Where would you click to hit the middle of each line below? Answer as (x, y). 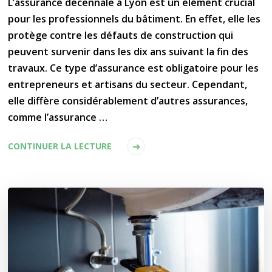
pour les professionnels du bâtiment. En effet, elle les (134, 19)
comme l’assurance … (58, 117)
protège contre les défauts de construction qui (121, 35)
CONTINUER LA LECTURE (60, 146)
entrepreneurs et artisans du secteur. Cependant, (128, 84)
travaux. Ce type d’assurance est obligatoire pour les (134, 68)
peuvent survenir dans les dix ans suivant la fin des (128, 51)
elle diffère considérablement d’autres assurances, (128, 100)
